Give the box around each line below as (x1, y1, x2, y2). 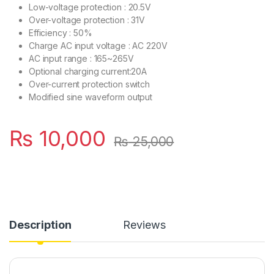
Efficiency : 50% (29, 28, 92, 39)
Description (9, 218, 72, 232)
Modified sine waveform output (29, 92, 152, 103)
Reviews (123, 218, 166, 232)
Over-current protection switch (29, 79, 150, 90)
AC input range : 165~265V (29, 53, 134, 64)
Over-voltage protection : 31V (29, 15, 145, 26)
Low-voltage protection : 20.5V (29, 2, 151, 13)
